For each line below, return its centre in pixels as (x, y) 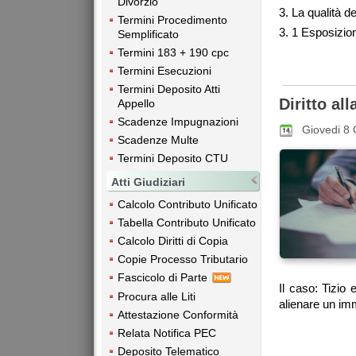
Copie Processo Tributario (183, 259)
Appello (136, 104)
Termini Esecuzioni (164, 71)
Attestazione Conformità (178, 314)
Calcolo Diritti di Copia (173, 240)
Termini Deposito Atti (169, 89)
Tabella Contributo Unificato (187, 222)
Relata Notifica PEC (167, 333)
